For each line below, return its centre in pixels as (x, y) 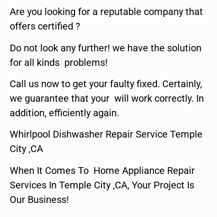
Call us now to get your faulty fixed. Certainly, (106, 84)
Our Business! (39, 199)
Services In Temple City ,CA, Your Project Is (102, 185)
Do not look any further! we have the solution (106, 48)
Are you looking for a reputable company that (106, 12)
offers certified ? (45, 26)
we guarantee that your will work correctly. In (107, 98)
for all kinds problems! (59, 62)
